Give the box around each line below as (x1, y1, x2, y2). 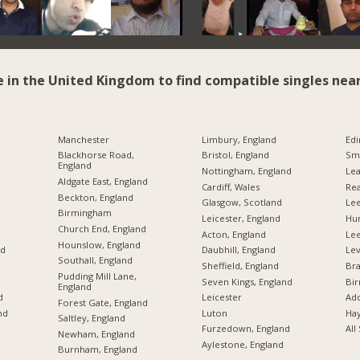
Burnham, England (57, 343, 137, 356)
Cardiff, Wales (201, 180, 260, 193)
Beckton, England (57, 190, 133, 203)
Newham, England (57, 327, 135, 340)
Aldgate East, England (57, 174, 148, 187)
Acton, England (201, 227, 266, 240)
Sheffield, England (201, 259, 279, 272)
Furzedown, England (201, 322, 290, 335)
